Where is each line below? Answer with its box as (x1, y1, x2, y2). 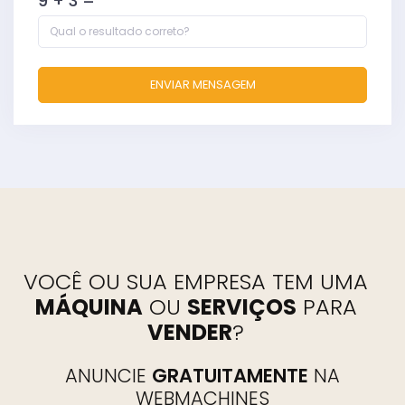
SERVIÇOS (186, 292, 297, 323)
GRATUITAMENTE (152, 363, 308, 390)
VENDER (147, 317, 232, 348)
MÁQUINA (34, 292, 143, 323)
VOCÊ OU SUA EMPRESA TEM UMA (24, 267, 368, 297)
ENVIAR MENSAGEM (149, 76, 256, 94)
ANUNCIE (65, 363, 152, 390)
